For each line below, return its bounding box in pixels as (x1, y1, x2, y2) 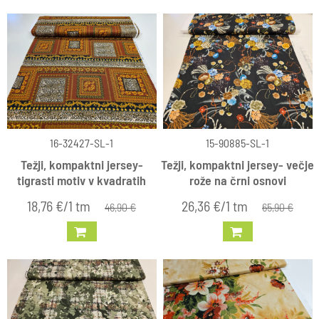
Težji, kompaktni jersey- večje (161, 156, 314, 172)
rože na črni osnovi (189, 172, 286, 188)
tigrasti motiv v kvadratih (17, 172, 146, 188)
